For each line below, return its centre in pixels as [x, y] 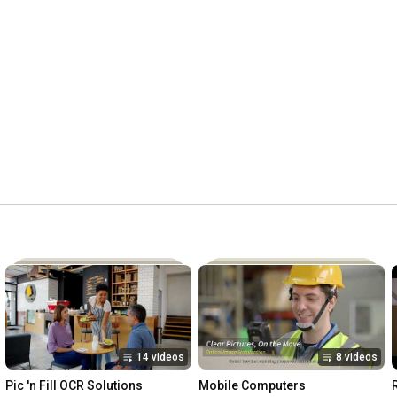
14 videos [160, 357]
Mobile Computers [252, 385]
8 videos [357, 357]
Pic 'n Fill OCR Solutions [74, 385]
